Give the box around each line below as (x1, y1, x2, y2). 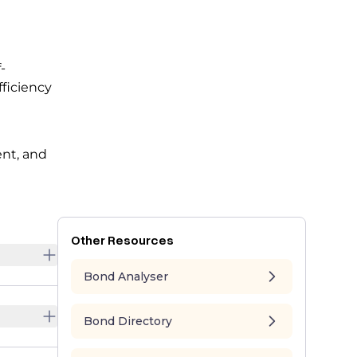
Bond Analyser (84, 269, 168, 284)
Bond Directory (84, 314, 172, 329)
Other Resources (71, 232, 174, 249)
